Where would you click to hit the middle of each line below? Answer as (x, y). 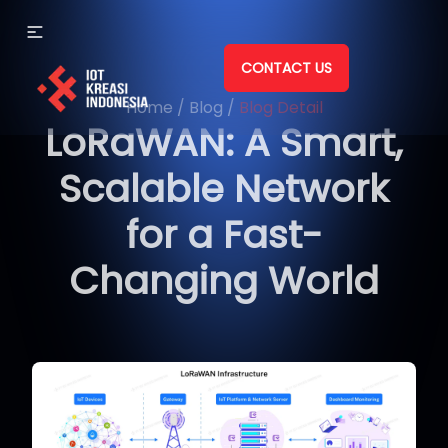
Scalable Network (224, 188)
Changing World (224, 280)
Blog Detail (280, 107)
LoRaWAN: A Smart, (224, 142)
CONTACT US (286, 67)
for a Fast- (224, 234)
